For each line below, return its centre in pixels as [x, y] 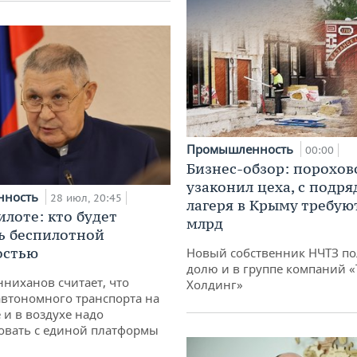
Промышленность [241, 149]
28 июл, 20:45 [86, 198]
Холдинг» [215, 284]
